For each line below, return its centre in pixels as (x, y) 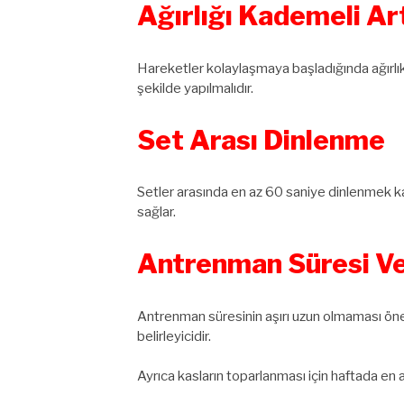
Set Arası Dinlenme (261, 140)
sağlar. (156, 212)
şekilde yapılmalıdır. (195, 88)
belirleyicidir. (174, 336)
